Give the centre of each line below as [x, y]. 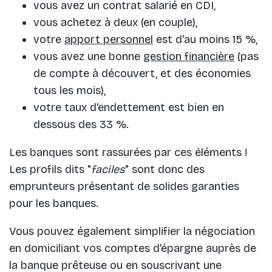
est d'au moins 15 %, [205, 40]
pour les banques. [54, 204]
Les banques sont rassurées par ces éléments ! [128, 153]
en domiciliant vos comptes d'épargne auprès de [133, 249]
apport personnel [109, 40]
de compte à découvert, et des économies [142, 74]
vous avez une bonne [88, 57]
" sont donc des [165, 170]
